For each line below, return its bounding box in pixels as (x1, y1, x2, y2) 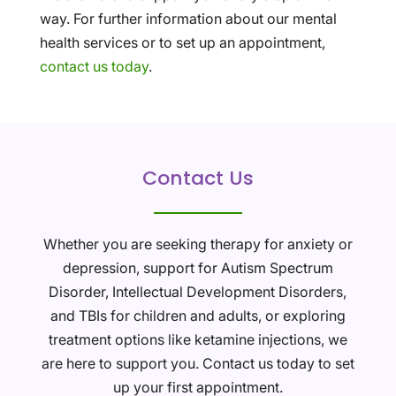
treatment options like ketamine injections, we (48, 331, 347, 349)
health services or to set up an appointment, (39, 34, 325, 52)
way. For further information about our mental (39, 10, 337, 28)
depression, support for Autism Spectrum (62, 259, 333, 278)
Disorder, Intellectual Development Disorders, (49, 283, 347, 301)
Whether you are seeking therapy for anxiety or (42, 235, 353, 254)
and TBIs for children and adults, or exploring (49, 307, 346, 325)
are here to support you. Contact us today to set (41, 354, 354, 373)
